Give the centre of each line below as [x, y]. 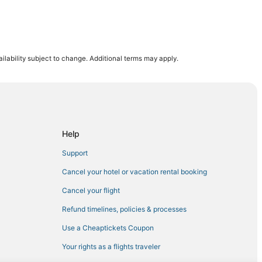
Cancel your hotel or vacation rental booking [135, 171]
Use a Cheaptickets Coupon [108, 227]
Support [75, 153]
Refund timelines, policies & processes [124, 209]
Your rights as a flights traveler [111, 246]
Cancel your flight [91, 190]
